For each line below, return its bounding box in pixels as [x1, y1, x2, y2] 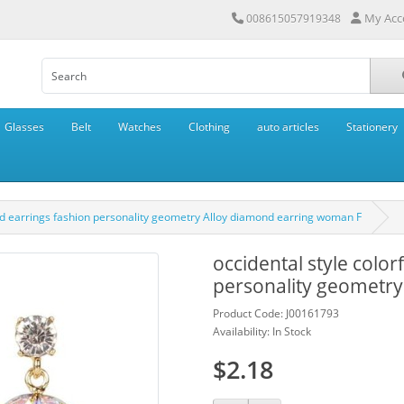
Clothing [188, 119, 230, 134]
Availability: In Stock [213, 324, 311, 339]
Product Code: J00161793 [213, 306, 339, 321]
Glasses [5, 119, 44, 134]
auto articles [257, 119, 319, 134]
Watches [118, 119, 161, 134]
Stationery [346, 119, 398, 134]
